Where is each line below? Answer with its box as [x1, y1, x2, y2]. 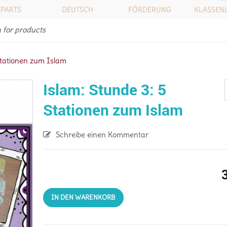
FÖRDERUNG [128, 5, 171, 14]
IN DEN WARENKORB [51, 193, 116, 202]
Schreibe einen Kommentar [56, 130, 149, 139]
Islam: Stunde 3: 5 [43, 79, 167, 100]
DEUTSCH [61, 5, 93, 14]
